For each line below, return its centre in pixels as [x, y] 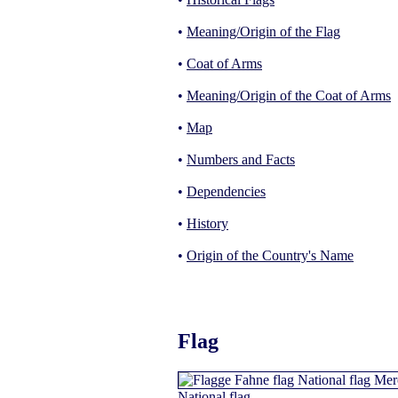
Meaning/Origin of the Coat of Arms [289, 95]
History [207, 223]
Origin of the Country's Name [270, 255]
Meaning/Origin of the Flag [263, 31]
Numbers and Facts [241, 159]
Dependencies [226, 191]
